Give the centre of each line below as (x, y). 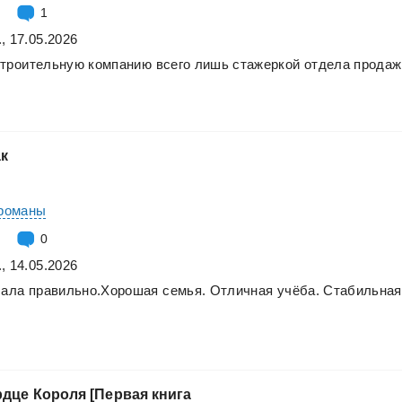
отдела (327, 64)
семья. (184, 290)
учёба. (298, 290)
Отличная (241, 290)
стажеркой (267, 64)
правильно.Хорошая (93, 290)
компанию (120, 64)
